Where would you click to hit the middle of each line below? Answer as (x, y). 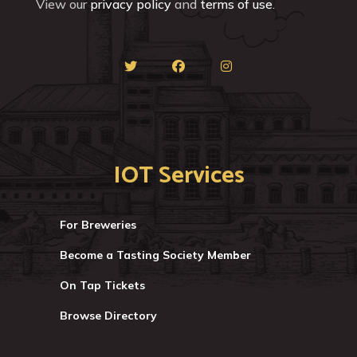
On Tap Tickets (102, 285)
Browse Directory (108, 315)
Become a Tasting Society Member (155, 255)
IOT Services (178, 175)
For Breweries (98, 224)
